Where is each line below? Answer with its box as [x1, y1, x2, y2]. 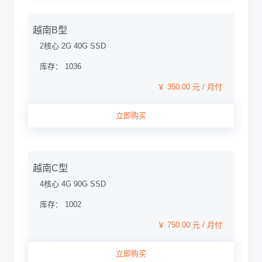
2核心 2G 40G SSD [40, 42, 106, 50]
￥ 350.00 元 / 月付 [157, 82, 222, 91]
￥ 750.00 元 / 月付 [157, 220, 222, 229]
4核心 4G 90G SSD [40, 180, 106, 188]
